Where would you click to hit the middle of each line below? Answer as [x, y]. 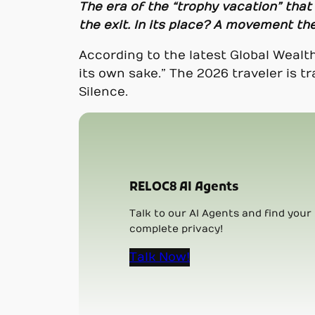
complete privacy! [176, 229]
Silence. [103, 92]
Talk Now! [160, 257]
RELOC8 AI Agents [184, 187]
